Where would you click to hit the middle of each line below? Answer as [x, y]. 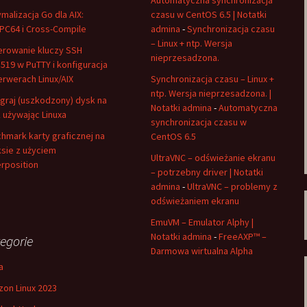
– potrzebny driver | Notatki [207, 172]
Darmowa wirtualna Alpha [202, 251]
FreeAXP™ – [243, 236]
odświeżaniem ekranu [195, 201]
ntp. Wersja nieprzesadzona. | [211, 93]
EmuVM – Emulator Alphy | [202, 222]
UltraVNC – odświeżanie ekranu [213, 158]
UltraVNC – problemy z [232, 186]
